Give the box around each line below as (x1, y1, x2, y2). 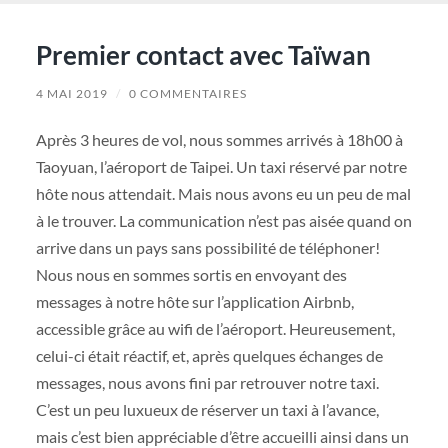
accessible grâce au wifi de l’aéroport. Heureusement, (35, 318, 395, 338)
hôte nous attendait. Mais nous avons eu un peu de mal (35, 183, 411, 203)
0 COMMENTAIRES (128, 85, 247, 101)
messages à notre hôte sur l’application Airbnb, (35, 291, 354, 311)
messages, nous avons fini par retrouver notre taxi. (35, 372, 379, 392)
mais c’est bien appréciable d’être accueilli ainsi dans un (35, 426, 409, 446)
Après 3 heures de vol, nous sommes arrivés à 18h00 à (35, 129, 403, 149)
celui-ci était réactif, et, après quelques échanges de (35, 345, 383, 365)
